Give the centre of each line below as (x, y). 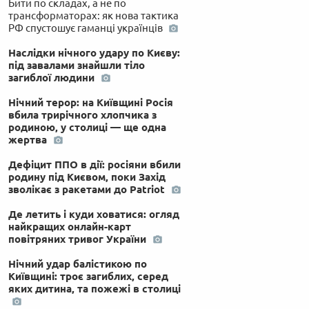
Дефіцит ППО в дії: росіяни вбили (94, 164)
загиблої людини (52, 77)
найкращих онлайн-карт (69, 226)
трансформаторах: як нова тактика (93, 15)
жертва (29, 139)
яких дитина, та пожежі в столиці (94, 288)
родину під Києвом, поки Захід (87, 177)
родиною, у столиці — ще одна (87, 127)
